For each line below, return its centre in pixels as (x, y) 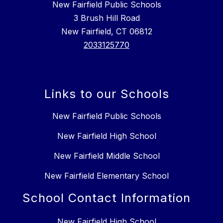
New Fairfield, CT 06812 (107, 31)
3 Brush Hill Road (107, 18)
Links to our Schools (107, 94)
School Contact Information (107, 198)
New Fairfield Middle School (107, 156)
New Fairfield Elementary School (107, 175)
